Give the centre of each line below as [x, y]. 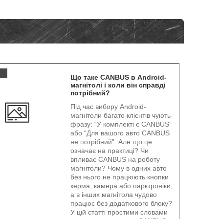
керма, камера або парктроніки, [121, 186]
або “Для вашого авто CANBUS [120, 133]
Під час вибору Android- [108, 107]
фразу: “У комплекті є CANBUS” [121, 124]
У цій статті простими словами [119, 212]
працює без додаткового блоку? [121, 203]
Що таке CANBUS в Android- [118, 77]
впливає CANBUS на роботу [115, 159]
